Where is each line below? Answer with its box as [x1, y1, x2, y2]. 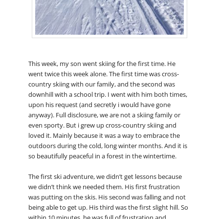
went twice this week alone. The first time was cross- [28, 69, 179, 79]
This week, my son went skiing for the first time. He [28, 59, 175, 68]
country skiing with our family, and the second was [28, 80, 175, 89]
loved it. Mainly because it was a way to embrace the [28, 131, 180, 140]
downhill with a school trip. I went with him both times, [28, 90, 187, 99]
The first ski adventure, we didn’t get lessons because [28, 172, 182, 181]
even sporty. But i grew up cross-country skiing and [28, 121, 176, 130]
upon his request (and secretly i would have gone [28, 100, 171, 109]
